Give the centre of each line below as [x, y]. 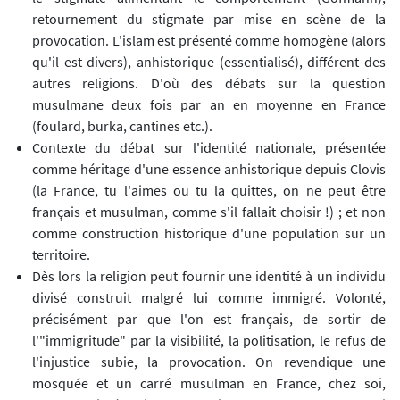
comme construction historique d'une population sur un [209, 233]
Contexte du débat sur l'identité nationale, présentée [209, 148]
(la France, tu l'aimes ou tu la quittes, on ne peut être [209, 191]
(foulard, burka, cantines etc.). [122, 126]
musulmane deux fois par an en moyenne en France [209, 105]
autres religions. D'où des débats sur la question [209, 83]
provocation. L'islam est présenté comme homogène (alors [209, 41]
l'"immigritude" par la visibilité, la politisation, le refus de [209, 341]
